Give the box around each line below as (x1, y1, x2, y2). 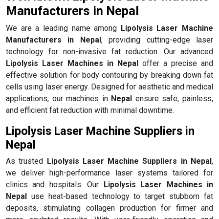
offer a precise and (138, 58, 213, 68)
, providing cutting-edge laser (101, 35, 214, 44)
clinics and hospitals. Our (6, 179, 104, 189)
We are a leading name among (6, 23, 121, 33)
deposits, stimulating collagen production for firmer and (6, 203, 213, 213)
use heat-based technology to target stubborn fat (27, 191, 213, 201)
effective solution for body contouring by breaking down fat (6, 70, 213, 80)
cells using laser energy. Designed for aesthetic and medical (6, 82, 213, 91)
